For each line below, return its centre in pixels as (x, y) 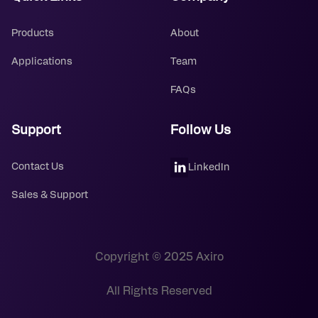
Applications (42, 62)
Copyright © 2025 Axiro (159, 257)
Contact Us (38, 167)
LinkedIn (209, 167)
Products (33, 33)
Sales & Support (50, 195)
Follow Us (201, 131)
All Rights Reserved (159, 291)
